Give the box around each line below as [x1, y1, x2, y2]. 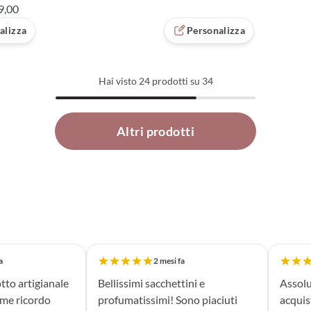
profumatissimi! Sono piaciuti [98, 293, 238, 307]
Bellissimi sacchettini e [98, 276, 205, 290]
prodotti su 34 [149, 75, 213, 87]
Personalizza [187, 24, 246, 37]
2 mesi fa [153, 255, 185, 267]
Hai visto [98, 75, 139, 87]
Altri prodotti [116, 124, 195, 140]
